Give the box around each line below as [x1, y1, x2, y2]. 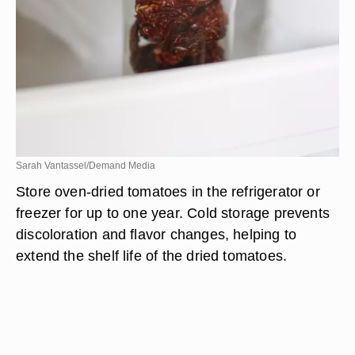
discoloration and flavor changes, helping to [16, 226, 297, 242]
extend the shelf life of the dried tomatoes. [16, 247, 288, 264]
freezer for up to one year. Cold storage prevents [16, 204, 330, 221]
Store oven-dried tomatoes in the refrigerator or [16, 183, 320, 200]
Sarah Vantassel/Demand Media [16, 160, 155, 171]
